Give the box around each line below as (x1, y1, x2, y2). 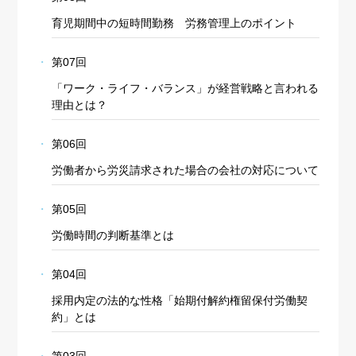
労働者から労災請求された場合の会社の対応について (51, 164, 319, 177)
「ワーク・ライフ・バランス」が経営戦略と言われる (51, 82, 319, 95)
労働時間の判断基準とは (51, 229, 174, 242)
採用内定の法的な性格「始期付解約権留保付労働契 (51, 294, 308, 308)
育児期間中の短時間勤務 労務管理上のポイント (51, 17, 296, 30)
